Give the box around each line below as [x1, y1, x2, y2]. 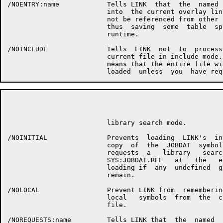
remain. [7, 171, 135, 179]
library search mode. [7, 119, 187, 126]
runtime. [7, 30, 139, 38]
